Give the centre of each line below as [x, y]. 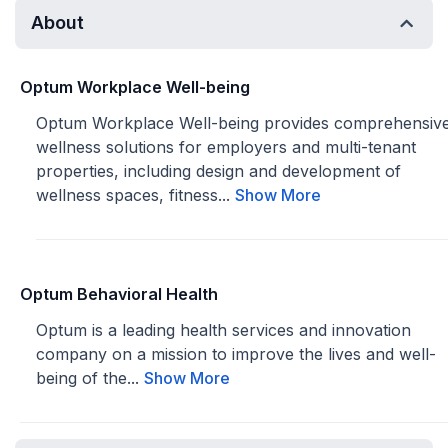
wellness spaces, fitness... [135, 195]
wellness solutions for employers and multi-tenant [226, 147]
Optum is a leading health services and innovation [223, 330]
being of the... [90, 378]
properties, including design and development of [218, 171]
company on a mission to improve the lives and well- [236, 354]
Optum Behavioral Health [119, 294]
